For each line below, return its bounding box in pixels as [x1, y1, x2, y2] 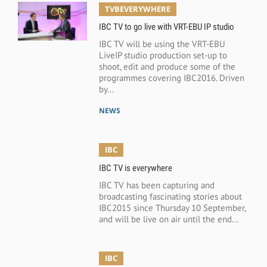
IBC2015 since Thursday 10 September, [98, 202, 246, 214]
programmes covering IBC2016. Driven [98, 72, 244, 84]
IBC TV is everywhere [98, 163, 172, 174]
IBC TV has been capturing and [98, 179, 215, 191]
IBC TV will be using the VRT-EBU [98, 38, 225, 50]
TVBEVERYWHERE [104, 3, 170, 14]
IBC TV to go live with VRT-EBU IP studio [98, 21, 234, 33]
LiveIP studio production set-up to [98, 49, 227, 61]
